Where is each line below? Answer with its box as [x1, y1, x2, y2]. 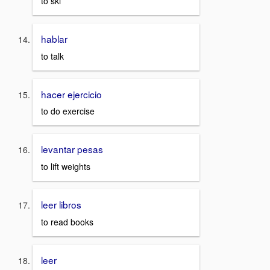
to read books [41, 215, 93, 228]
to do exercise [41, 105, 95, 118]
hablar [41, 31, 67, 45]
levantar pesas [41, 142, 105, 156]
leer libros [41, 198, 81, 211]
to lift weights [41, 160, 90, 172]
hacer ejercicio [41, 87, 104, 101]
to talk [41, 49, 64, 62]
